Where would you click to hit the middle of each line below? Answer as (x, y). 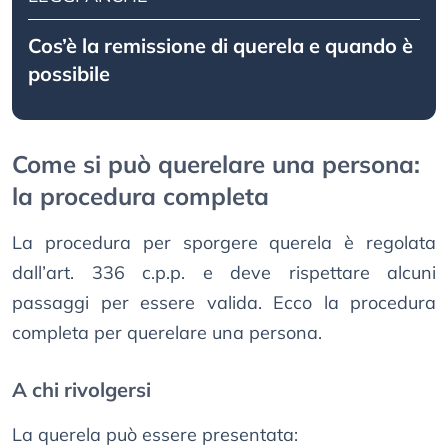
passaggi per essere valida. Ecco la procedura (224, 303)
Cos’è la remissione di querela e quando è (220, 46)
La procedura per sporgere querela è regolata (224, 243)
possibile (69, 74)
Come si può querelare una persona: (216, 164)
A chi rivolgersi (81, 390)
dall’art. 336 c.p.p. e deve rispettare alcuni (224, 273)
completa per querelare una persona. (167, 333)
